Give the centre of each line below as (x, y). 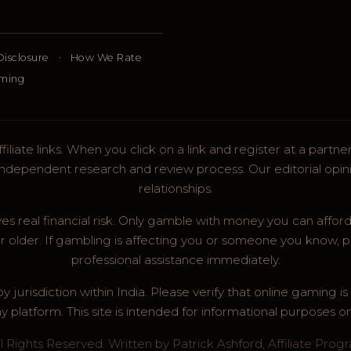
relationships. (175, 189)
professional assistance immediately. (175, 260)
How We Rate (106, 58)
